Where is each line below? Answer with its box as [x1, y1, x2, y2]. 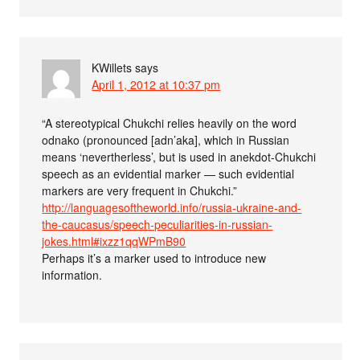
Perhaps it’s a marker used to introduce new [42, 250, 267, 267]
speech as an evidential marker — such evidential [42, 166, 295, 182]
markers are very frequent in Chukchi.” [42, 182, 238, 199]
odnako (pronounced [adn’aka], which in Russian [42, 132, 290, 149]
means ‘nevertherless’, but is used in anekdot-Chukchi [42, 149, 317, 166]
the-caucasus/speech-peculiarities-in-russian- [42, 216, 273, 233]
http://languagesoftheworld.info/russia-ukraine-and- [42, 199, 302, 216]
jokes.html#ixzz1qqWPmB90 [42, 233, 186, 250]
